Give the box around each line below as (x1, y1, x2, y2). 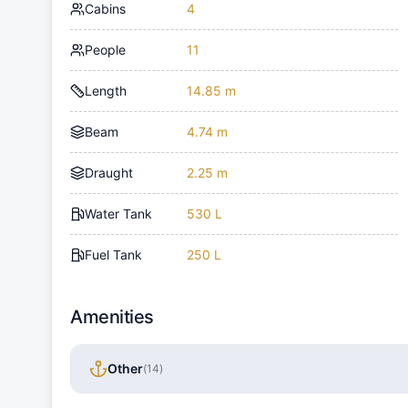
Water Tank (85, 205, 152, 221)
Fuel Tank (85, 246, 142, 262)
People (85, 41, 126, 57)
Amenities (70, 305, 154, 328)
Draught (85, 164, 133, 180)
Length (85, 82, 127, 98)
